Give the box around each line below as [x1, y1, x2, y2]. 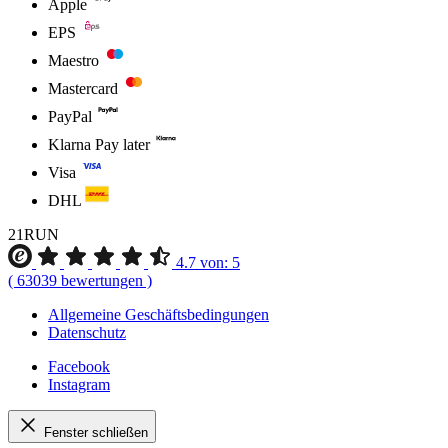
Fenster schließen [44, 425, 148, 441]
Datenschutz [48, 324, 126, 342]
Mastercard [48, 80, 118, 98]
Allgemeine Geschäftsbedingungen [48, 306, 269, 324]
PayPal [48, 108, 92, 126]
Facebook [48, 358, 110, 376]
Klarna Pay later [48, 136, 150, 154]
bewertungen [57, 272, 143, 290]
